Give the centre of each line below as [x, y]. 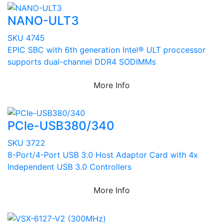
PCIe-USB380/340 [61, 126]
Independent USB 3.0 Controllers [69, 167]
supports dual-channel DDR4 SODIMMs [82, 61]
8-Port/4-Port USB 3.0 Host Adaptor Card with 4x [103, 155]
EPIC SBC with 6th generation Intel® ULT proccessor [107, 50]
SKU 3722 [26, 143]
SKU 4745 [26, 38]
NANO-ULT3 [43, 20]
